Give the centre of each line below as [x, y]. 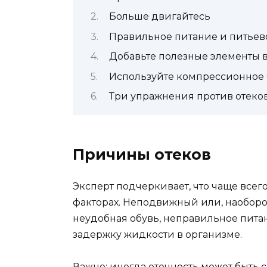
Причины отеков [142, 155]
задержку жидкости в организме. [157, 235]
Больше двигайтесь [159, 17]
